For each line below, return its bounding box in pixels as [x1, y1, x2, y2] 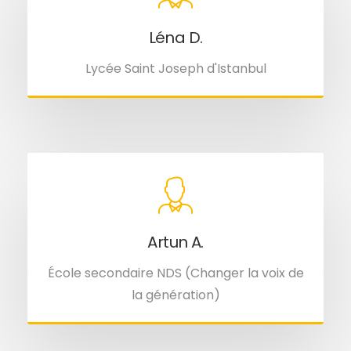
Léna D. [148, 26, 203, 49]
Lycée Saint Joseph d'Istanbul [85, 59, 266, 78]
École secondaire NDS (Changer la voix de [47, 263, 304, 282]
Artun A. [147, 230, 204, 253]
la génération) [131, 285, 220, 304]
